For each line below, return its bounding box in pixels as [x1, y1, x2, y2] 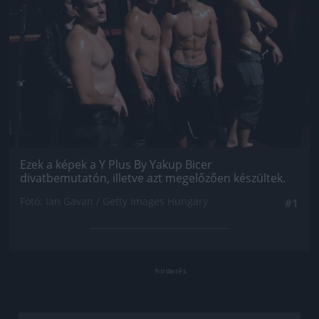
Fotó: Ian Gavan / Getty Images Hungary [20, 194, 208, 209]
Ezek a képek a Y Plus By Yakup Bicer [20, 157, 212, 173]
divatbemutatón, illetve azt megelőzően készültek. [20, 170, 286, 187]
